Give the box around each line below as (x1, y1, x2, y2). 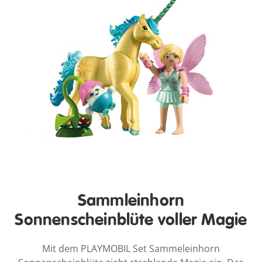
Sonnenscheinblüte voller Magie (15, 209, 247, 230)
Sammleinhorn (77, 190, 185, 211)
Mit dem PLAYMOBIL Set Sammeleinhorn (42, 242, 220, 255)
